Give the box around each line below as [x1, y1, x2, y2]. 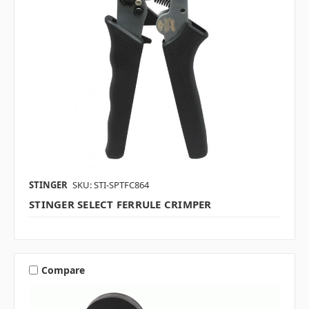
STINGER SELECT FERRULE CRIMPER [29, 197, 212, 212]
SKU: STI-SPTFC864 [72, 179, 149, 192]
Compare [41, 263, 85, 277]
